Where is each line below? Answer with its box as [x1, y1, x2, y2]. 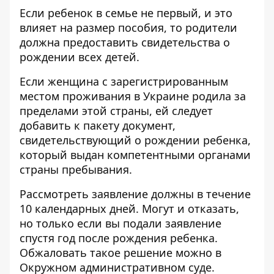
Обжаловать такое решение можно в [20, 245, 221, 260]
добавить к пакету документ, [20, 118, 176, 133]
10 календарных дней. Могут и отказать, [20, 201, 239, 216]
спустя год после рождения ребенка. [20, 231, 218, 245]
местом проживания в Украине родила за [20, 89, 246, 103]
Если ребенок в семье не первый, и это [20, 6, 232, 20]
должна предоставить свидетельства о [20, 35, 230, 50]
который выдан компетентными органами [20, 147, 251, 162]
